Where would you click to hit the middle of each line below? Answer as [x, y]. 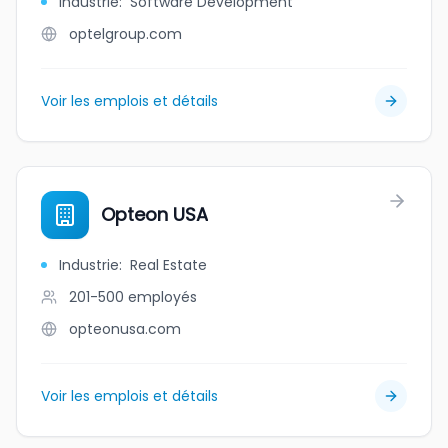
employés [162, 297]
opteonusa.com [125, 329]
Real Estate [168, 265]
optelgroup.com [125, 34]
